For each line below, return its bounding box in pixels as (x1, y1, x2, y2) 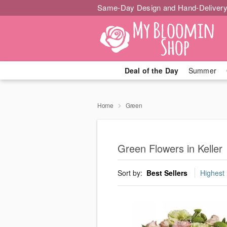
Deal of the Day (124, 65, 178, 75)
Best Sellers (146, 168, 187, 178)
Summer (188, 65, 216, 75)
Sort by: (118, 168, 144, 178)
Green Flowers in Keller (118, 141, 222, 156)
